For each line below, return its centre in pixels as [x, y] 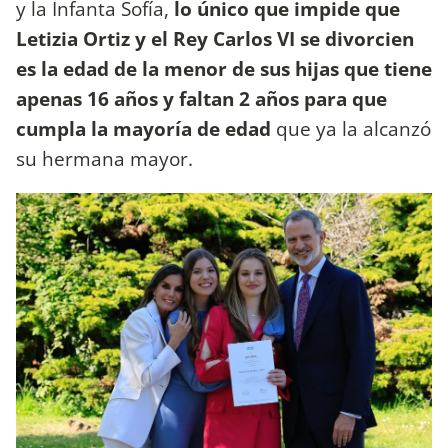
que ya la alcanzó [351, 128]
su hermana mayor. [104, 158]
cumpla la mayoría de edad [143, 128]
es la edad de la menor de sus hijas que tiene [224, 68]
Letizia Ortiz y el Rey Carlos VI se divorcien [215, 38]
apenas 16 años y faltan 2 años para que [201, 98]
